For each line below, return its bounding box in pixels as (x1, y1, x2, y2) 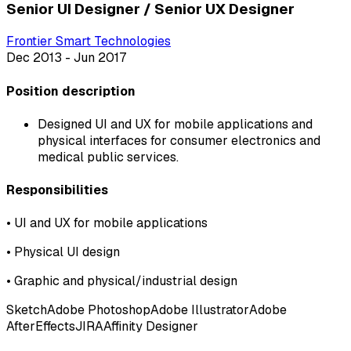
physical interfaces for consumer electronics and (38, 132, 320, 149)
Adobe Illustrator (150, 302, 249, 319)
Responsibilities (6, 182, 108, 199)
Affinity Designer (103, 318, 198, 335)
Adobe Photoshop (47, 302, 150, 319)
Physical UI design (14, 244, 120, 261)
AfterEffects (6, 318, 75, 335)
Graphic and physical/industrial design (14, 273, 237, 290)
